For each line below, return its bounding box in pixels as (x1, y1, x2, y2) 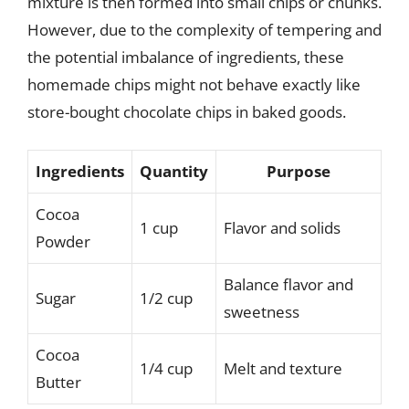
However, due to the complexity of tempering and (27, 19, 382, 40)
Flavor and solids (224, 216, 341, 238)
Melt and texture (224, 357, 342, 379)
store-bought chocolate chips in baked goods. (27, 101, 346, 122)
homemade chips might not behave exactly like (27, 74, 361, 95)
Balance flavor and (224, 273, 353, 295)
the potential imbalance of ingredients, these (27, 47, 344, 68)
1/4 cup (140, 357, 193, 379)
